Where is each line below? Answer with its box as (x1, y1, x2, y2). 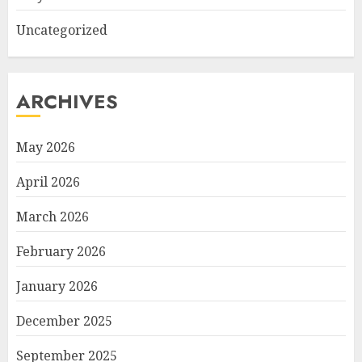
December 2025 (16, 311, 112, 330)
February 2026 (16, 242, 106, 260)
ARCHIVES (16, 86, 118, 116)
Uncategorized (16, 20, 107, 39)
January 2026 (16, 276, 98, 295)
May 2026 (16, 137, 75, 156)
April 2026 (16, 172, 80, 191)
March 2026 (16, 207, 89, 225)
